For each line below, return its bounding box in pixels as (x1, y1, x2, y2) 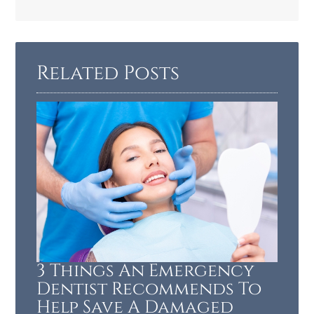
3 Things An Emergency (36, 259, 255, 282)
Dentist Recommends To (36, 277, 262, 301)
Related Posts (36, 60, 180, 87)
